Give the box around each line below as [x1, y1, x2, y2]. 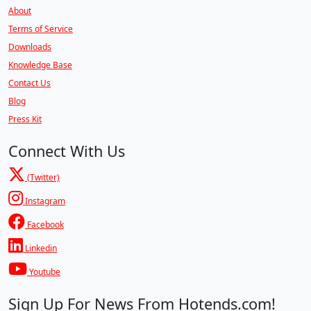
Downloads [8, 41, 51, 53]
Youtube [27, 266, 60, 278]
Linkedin [23, 242, 57, 255]
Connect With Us [8, 141, 125, 162]
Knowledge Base [8, 59, 72, 72]
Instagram [23, 195, 65, 208]
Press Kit [8, 113, 42, 126]
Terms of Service [8, 23, 73, 35]
